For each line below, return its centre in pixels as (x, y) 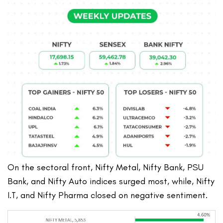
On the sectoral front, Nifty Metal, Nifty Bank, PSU (106, 167)
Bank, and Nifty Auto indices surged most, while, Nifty (111, 181)
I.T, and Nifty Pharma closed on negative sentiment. (108, 195)
